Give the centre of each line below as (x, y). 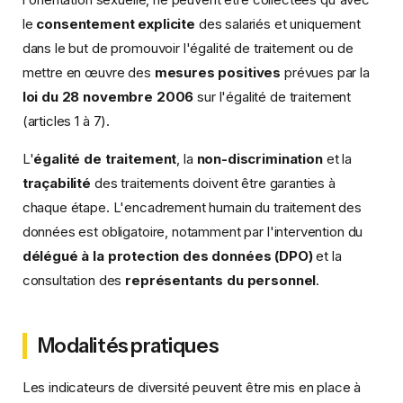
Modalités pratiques (128, 345)
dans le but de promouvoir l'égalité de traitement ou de (188, 48)
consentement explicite (116, 23)
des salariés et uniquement (278, 23)
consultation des (74, 280)
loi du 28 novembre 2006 (108, 96)
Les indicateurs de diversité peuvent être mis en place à (192, 387)
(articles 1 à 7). (66, 121)
